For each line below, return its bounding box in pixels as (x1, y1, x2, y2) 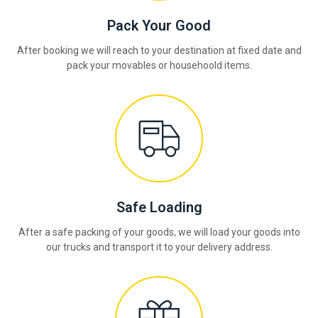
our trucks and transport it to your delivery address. (45, 241, 273, 253)
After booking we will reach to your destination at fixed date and (16, 45, 302, 57)
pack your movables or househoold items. (66, 60, 252, 72)
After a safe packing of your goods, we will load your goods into (18, 226, 300, 238)
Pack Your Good (107, 17, 211, 35)
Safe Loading (116, 199, 202, 216)
